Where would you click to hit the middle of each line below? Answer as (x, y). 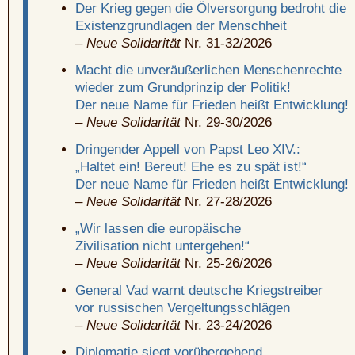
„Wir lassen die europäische (158, 229)
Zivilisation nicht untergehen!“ (162, 246)
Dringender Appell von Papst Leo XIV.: (188, 150)
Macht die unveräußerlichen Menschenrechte (208, 71)
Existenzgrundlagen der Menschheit (181, 26)
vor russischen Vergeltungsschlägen (183, 308)
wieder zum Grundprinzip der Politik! (183, 88)
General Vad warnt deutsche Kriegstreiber (199, 291)
